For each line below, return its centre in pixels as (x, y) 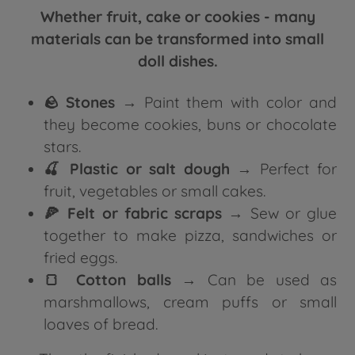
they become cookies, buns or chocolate (190, 125)
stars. (62, 147)
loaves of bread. (101, 324)
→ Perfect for (283, 169)
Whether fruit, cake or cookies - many (177, 17)
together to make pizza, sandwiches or (190, 236)
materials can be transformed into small (177, 39)
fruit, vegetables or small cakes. (155, 191)
